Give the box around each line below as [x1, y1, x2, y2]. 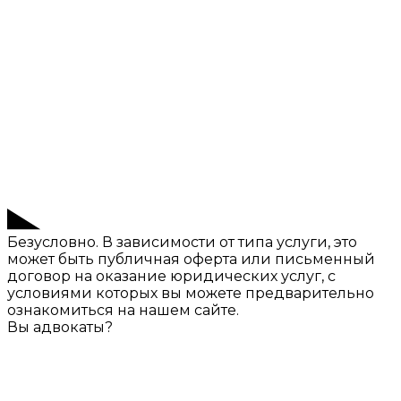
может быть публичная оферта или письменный [7, 251, 375, 269]
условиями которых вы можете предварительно [7, 285, 374, 303]
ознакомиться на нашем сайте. [7, 302, 239, 320]
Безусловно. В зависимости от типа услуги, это [7, 234, 357, 252]
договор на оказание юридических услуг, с [7, 268, 336, 286]
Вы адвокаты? [7, 319, 113, 337]
